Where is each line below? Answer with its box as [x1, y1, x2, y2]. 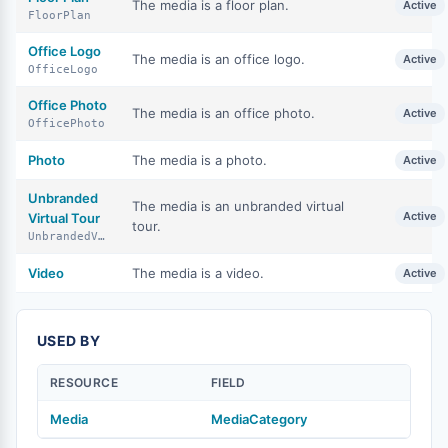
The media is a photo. [132, 152, 267, 168]
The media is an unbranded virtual [132, 198, 344, 214]
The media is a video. [132, 265, 264, 281]
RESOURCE [50, 375, 118, 390]
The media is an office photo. [132, 105, 315, 121]
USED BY [37, 332, 100, 349]
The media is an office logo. [132, 51, 305, 67]
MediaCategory [211, 411, 307, 427]
